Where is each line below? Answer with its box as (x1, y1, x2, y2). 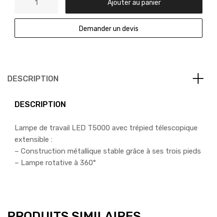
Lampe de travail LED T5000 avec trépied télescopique (15, 124, 198, 133)
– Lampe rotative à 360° (15, 158, 96, 168)
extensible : (15, 135, 52, 144)
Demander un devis (78, 25, 139, 33)
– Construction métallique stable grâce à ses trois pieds (15, 147, 201, 156)
